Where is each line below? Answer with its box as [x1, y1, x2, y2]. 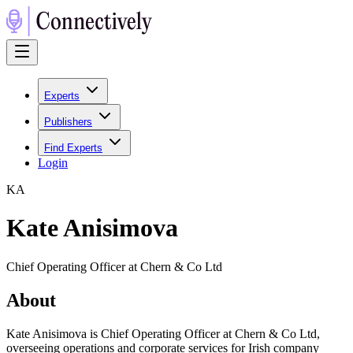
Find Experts [44, 142, 102, 154]
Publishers [44, 116, 92, 128]
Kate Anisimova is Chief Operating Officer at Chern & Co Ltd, [6, 326, 320, 340]
